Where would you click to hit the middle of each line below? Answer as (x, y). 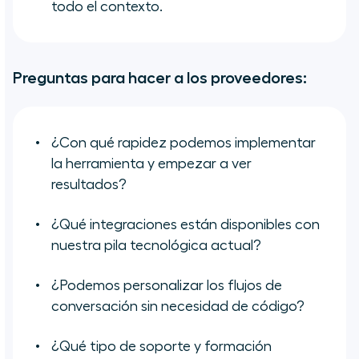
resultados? (89, 185)
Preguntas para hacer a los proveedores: (160, 78)
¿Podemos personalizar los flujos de (167, 286)
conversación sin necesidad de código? (178, 307)
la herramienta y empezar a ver (151, 164)
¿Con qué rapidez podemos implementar (184, 143)
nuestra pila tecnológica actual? (156, 246)
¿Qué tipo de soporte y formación (161, 347)
